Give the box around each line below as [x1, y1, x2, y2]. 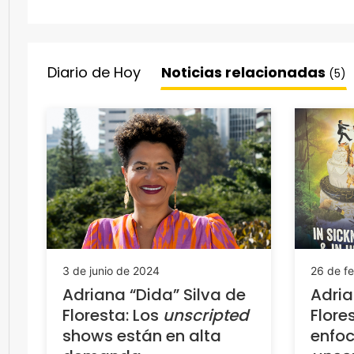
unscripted [163, 303, 249, 326]
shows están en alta [62, 324, 221, 347]
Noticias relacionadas [161, 62, 329, 82]
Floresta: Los [62, 303, 163, 326]
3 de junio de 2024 [62, 263, 160, 277]
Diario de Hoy [47, 62, 141, 82]
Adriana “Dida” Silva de [62, 283, 246, 306]
